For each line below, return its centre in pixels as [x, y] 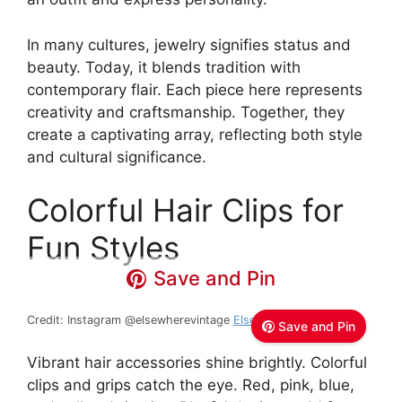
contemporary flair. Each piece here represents [195, 89]
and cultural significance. [117, 157]
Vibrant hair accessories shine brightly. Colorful [197, 362]
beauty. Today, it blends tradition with [164, 67]
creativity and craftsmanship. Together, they [186, 112]
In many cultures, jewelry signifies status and [189, 44]
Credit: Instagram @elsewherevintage [130, 320]
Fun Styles [103, 248]
